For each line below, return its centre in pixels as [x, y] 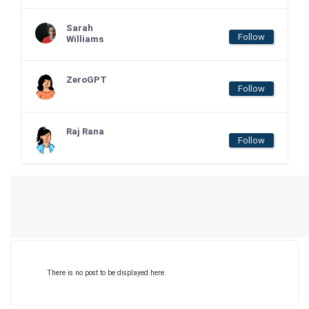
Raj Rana [85, 131]
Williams [85, 39]
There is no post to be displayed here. [107, 273]
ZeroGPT [87, 80]
